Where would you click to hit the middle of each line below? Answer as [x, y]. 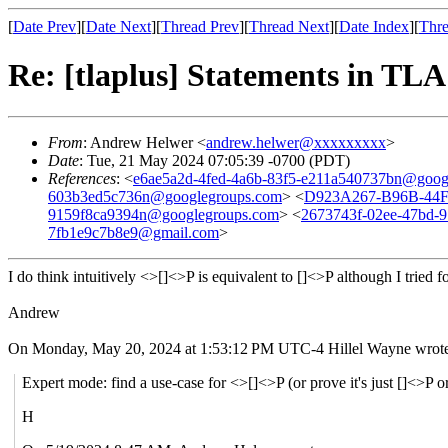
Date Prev [44, 26]
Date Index [374, 26]
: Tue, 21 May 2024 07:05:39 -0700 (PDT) [214, 160]
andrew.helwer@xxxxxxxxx [296, 142]
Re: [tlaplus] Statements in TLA [227, 75]
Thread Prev [200, 26]
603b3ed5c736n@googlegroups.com [165, 196]
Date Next [118, 26]
